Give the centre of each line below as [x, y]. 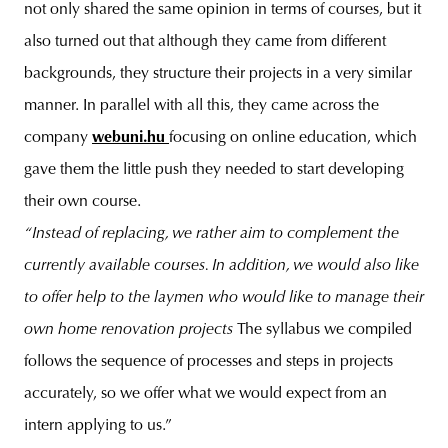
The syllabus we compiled [324, 330]
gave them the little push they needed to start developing [214, 170]
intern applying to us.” [98, 426]
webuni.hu [130, 138]
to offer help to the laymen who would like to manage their [224, 298]
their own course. [82, 202]
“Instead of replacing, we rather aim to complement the [211, 234]
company [58, 138]
